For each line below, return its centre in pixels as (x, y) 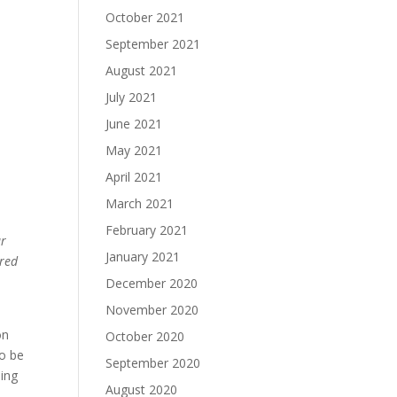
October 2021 (145, 17)
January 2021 (143, 257)
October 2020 (145, 336)
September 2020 (153, 363)
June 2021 (134, 124)
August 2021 (142, 70)
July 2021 (132, 97)
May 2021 (134, 150)
